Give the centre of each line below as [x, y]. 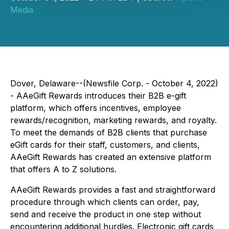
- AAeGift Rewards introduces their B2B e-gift [98, 96]
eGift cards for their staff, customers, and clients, [105, 145]
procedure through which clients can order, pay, [105, 202]
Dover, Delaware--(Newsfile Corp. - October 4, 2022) [114, 83]
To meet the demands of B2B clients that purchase [109, 132]
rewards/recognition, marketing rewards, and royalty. [113, 120]
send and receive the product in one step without [106, 214]
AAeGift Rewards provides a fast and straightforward [113, 190]
